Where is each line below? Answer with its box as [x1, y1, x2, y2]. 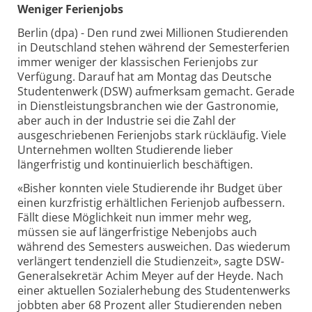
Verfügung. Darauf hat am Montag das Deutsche [17, 69, 272, 85]
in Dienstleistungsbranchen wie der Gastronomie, [17, 98, 279, 114]
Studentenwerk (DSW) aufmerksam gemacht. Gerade [17, 84, 295, 100]
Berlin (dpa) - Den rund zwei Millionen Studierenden [17, 25, 288, 41]
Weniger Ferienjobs [17, 1, 123, 17]
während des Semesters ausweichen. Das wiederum [17, 238, 290, 254]
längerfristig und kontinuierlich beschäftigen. [17, 157, 253, 173]
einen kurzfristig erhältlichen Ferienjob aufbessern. [17, 194, 285, 210]
